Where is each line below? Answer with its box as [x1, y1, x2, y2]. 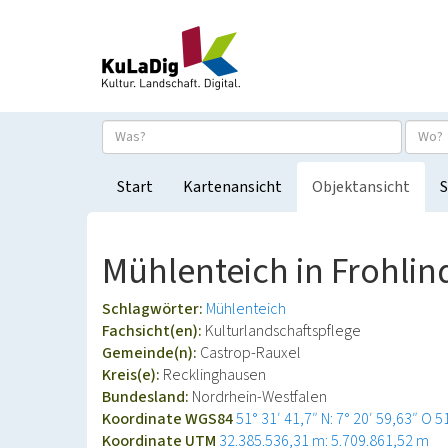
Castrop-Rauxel [200, 342, 301, 364]
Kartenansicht [183, 176, 282, 198]
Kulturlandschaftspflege [205, 320, 361, 342]
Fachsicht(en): [102, 320, 205, 342]
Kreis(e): [102, 364, 163, 386]
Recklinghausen [163, 364, 266, 386]
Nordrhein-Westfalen [192, 386, 327, 408]
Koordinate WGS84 [102, 408, 236, 430]
